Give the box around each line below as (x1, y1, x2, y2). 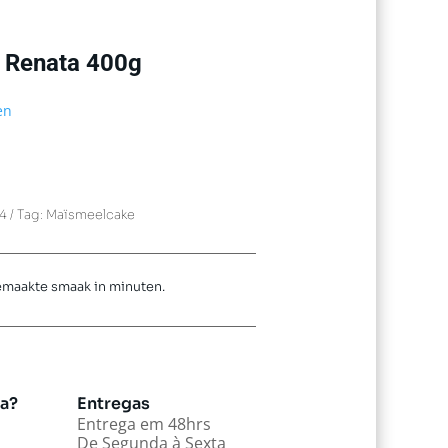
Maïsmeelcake (46, 207, 136, 224)
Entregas (76, 392, 150, 414)
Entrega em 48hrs (76, 412, 211, 435)
